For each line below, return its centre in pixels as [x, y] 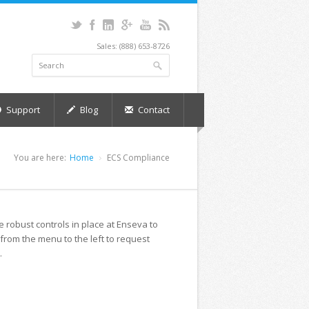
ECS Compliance [138, 158]
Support [22, 110]
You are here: [40, 158]
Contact [153, 110]
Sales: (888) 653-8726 [133, 46]
